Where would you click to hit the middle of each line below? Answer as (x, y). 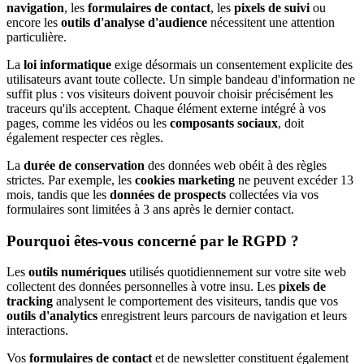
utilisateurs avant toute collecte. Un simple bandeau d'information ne (181, 79)
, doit (291, 123)
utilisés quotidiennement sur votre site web (236, 272)
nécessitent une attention (271, 22)
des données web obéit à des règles (236, 165)
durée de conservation (84, 165)
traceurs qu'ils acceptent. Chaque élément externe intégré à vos (166, 108)
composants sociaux (224, 123)
